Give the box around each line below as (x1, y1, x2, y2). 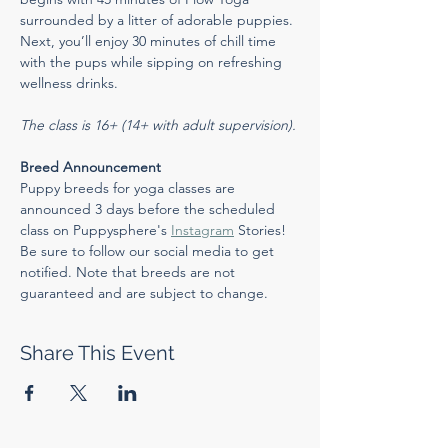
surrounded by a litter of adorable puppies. (20, 11, 297, 29)
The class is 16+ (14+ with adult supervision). (20, 116, 296, 134)
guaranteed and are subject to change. (20, 284, 268, 302)
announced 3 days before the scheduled (20, 200, 279, 218)
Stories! (234, 221, 290, 239)
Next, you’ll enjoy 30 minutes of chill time (20, 32, 280, 50)
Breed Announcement (20, 158, 161, 176)
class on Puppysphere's (20, 221, 171, 239)
